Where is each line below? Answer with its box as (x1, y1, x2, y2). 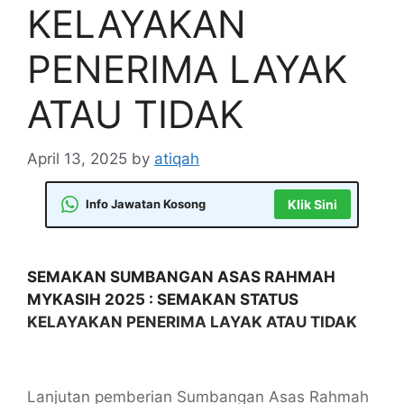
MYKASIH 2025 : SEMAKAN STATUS (27, 289, 298, 308)
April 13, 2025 (27, 149, 127, 168)
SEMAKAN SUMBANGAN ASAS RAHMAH (27, 267, 335, 286)
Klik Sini (287, 197, 337, 212)
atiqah (154, 149, 199, 168)
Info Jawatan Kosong (86, 197, 206, 211)
